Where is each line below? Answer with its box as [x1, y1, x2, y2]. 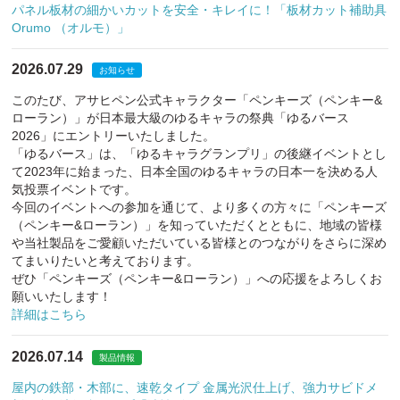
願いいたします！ [12, 289, 112, 304]
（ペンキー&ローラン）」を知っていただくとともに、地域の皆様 [12, 218, 383, 233]
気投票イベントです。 [12, 182, 137, 197]
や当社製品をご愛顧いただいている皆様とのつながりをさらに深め [12, 236, 387, 251]
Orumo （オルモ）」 [12, 20, 130, 35]
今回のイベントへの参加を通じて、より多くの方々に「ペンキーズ [12, 200, 387, 215]
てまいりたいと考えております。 [12, 254, 200, 269]
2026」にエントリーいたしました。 [12, 129, 216, 144]
